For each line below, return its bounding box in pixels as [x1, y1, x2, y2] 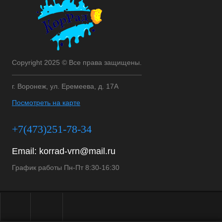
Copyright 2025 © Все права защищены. [12, 58, 142, 66]
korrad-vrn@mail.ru [39, 146, 115, 156]
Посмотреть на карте [12, 99, 80, 107]
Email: [12, 146, 39, 156]
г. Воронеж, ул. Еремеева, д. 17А [12, 82, 118, 90]
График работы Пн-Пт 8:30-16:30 [12, 164, 119, 171]
